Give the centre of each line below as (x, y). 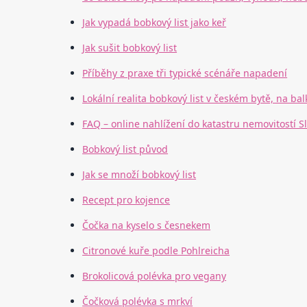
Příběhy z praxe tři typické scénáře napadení (185, 73)
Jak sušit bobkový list (130, 48)
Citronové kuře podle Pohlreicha (156, 251)
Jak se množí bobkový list (139, 175)
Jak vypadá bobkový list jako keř (155, 23)
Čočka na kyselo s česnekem (147, 225)
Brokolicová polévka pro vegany (155, 276)
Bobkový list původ (125, 149)
